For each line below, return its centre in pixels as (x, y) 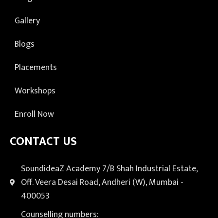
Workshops (35, 91)
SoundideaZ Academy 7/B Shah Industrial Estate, (109, 169)
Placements (36, 68)
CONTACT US (43, 142)
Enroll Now (34, 115)
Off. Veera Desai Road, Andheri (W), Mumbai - (102, 183)
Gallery (27, 21)
